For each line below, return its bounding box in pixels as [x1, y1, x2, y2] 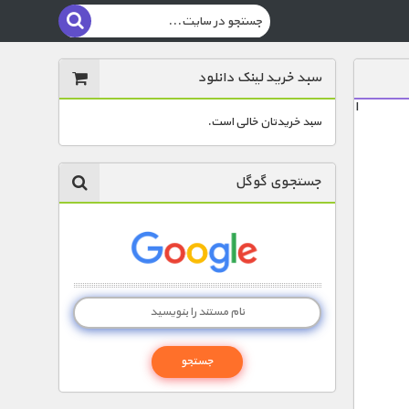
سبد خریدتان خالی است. [207, 112, 321, 131]
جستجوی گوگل [235, 171, 321, 193]
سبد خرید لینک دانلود [197, 67, 321, 89]
